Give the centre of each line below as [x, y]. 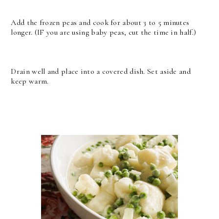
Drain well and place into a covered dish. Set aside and [101, 71]
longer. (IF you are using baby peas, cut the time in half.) [104, 32]
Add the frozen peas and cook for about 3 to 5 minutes [100, 22]
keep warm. [30, 81]
